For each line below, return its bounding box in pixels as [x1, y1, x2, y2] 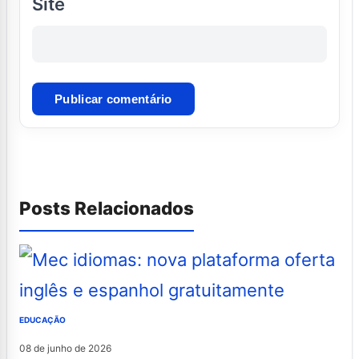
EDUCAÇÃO [19, 314, 66, 325]
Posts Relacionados [19, 196, 194, 219]
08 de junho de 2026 [19, 341, 111, 354]
